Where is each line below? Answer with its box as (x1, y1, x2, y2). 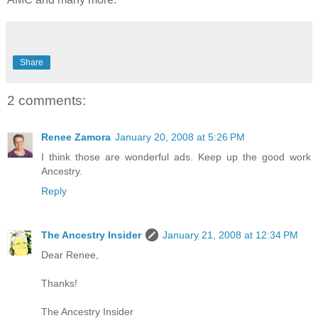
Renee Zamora (41, 131, 111, 143)
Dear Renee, (41, 249, 99, 261)
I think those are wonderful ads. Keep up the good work (41, 151, 311, 163)
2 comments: (7, 92, 86, 108)
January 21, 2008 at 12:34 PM (163, 229, 298, 241)
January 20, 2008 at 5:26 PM (115, 131, 245, 143)
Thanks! (41, 278, 77, 290)
